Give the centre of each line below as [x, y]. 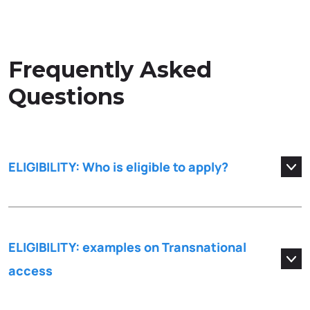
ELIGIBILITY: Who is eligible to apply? [118, 167]
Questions [66, 97]
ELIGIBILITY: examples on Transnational [127, 247]
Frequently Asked [110, 70]
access [30, 271]
